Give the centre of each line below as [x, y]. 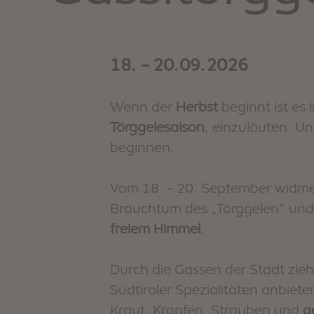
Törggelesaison [157, 127]
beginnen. [142, 147]
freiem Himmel [155, 228]
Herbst [197, 107]
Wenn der [143, 107]
